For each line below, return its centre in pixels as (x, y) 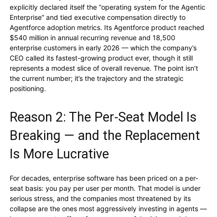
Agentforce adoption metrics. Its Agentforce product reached (107, 28)
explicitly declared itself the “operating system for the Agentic (108, 7)
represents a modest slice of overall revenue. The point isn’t (104, 68)
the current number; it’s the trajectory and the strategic (97, 78)
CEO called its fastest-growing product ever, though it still (101, 58)
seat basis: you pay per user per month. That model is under (105, 188)
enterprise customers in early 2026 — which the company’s (103, 48)
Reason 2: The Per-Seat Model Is (103, 117)
